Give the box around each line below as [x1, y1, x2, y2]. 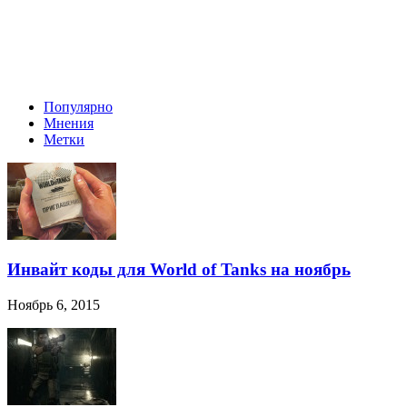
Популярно [44, 98, 113, 114]
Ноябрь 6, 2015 [7, 297, 100, 313]
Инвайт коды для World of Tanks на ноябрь [7, 260, 351, 280]
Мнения [44, 114, 94, 131]
